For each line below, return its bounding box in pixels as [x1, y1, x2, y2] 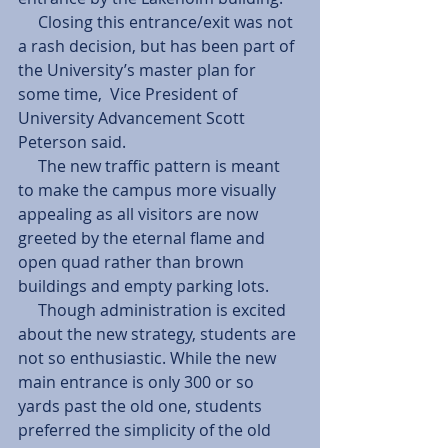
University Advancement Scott [18, 107, 249, 129]
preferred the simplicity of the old [18, 419, 275, 441]
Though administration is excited [18, 299, 38, 321]
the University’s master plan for [18, 59, 260, 81]
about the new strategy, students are [18, 323, 300, 345]
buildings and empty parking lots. [18, 275, 273, 297]
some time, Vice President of [18, 83, 241, 105]
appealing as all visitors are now [18, 203, 262, 225]
